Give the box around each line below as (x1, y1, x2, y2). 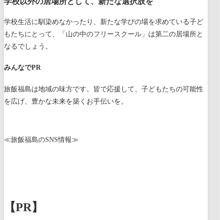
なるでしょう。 (4, 42, 52, 50)
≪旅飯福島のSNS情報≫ (4, 136, 79, 143)
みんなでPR (4, 64, 41, 72)
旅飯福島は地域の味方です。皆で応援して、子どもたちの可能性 (4, 85, 203, 93)
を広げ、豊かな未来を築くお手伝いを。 (4, 97, 128, 105)
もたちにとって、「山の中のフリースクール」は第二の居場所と (4, 30, 203, 38)
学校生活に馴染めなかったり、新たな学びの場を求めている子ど (4, 18, 203, 26)
